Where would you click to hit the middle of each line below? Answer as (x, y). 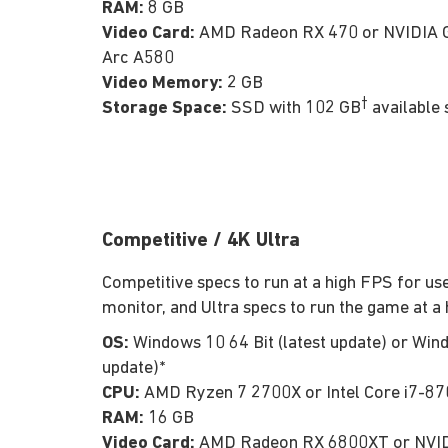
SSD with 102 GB (294, 108)
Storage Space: (164, 108)
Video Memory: (162, 83)
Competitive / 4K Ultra (201, 240)
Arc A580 (138, 58)
